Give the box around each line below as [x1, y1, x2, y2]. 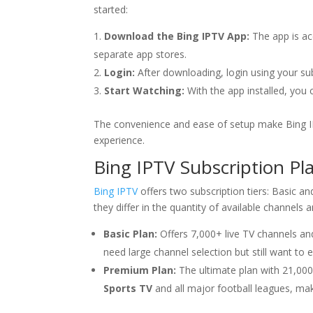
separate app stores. [94, 48, 187, 61]
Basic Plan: [103, 227, 158, 240]
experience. [94, 133, 145, 147]
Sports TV [103, 282, 153, 295]
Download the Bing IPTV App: [104, 29, 250, 43]
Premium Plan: [103, 263, 177, 277]
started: [94, 3, 129, 16]
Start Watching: [104, 84, 185, 97]
